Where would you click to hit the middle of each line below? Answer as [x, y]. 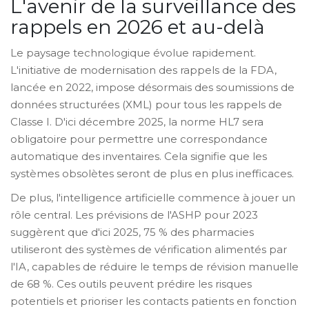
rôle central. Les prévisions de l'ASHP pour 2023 [134, 215]
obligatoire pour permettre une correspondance [139, 139]
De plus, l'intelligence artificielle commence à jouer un [153, 198]
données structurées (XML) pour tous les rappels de [146, 105]
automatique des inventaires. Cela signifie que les [139, 157]
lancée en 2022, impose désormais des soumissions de [152, 88]
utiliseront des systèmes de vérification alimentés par [149, 250]
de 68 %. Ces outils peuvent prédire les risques [131, 284]
